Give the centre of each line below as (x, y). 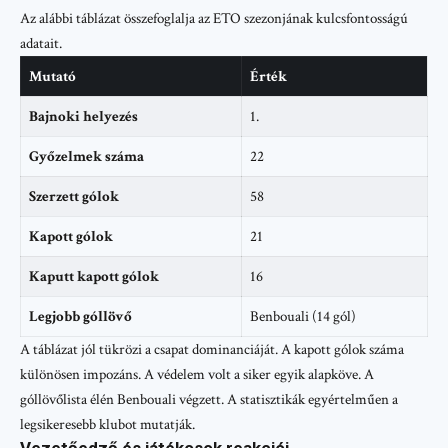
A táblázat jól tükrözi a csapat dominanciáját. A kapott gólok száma (212, 350)
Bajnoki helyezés (83, 117)
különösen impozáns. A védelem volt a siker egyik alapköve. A (197, 375)
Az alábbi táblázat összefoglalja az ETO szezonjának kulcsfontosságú (214, 19)
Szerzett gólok (73, 197)
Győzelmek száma (86, 157)
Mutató (52, 77)
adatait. (41, 44)
